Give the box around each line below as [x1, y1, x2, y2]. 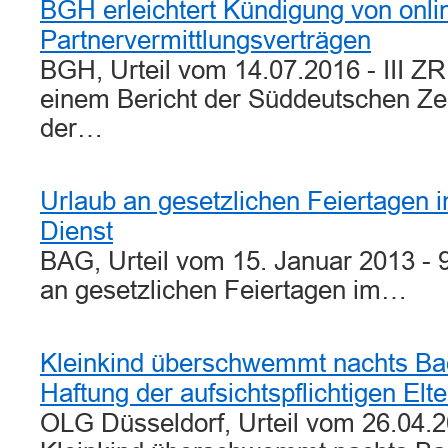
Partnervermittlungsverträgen [40, 26, 371, 54]
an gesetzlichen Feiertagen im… [40, 276, 407, 304]
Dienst [40, 217, 113, 245]
